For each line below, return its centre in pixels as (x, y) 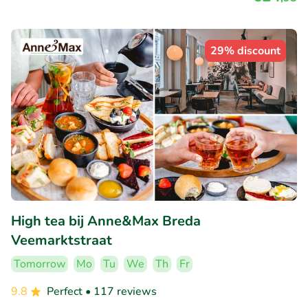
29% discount (245, 51)
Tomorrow (40, 264)
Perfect (66, 291)
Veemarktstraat (62, 240)
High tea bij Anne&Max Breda (106, 221)
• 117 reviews (121, 291)
